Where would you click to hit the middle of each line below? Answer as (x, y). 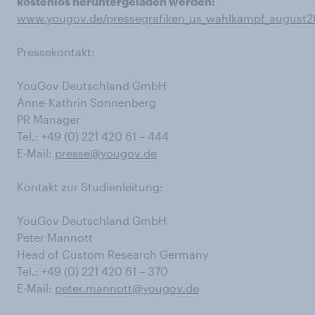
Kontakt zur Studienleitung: (90, 187)
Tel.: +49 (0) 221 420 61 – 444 (93, 136)
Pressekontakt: (56, 52)
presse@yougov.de (106, 153)
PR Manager (49, 119)
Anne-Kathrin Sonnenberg (86, 102)
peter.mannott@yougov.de (127, 288)
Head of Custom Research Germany (112, 254)
